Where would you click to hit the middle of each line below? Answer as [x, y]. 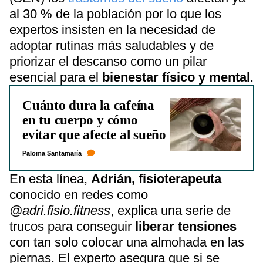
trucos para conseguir [72, 226]
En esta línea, [50, 179]
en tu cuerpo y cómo [80, 120]
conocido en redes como [79, 195]
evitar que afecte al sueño [95, 135]
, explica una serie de [171, 210]
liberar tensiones [186, 226]
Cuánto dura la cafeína [88, 105]
